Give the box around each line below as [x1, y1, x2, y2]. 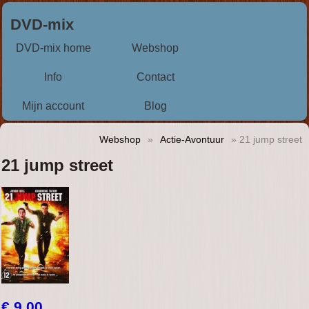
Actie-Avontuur [160, 134, 224, 146]
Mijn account [22, 100, 84, 112]
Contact [136, 71, 175, 83]
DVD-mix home [15, 42, 91, 54]
